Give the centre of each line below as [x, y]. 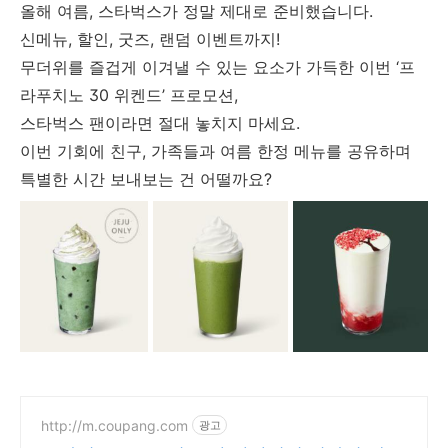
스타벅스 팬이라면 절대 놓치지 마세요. [160, 123]
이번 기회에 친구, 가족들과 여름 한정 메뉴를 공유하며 [215, 151]
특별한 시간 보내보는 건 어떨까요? [146, 179]
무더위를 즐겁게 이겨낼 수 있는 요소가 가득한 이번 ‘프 [217, 67]
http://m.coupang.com [114, 425]
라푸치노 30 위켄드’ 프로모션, [129, 95]
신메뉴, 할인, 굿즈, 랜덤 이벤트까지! [150, 39]
